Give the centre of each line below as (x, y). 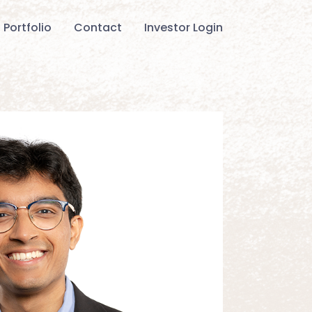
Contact (98, 28)
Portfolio (28, 28)
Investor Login (184, 28)
